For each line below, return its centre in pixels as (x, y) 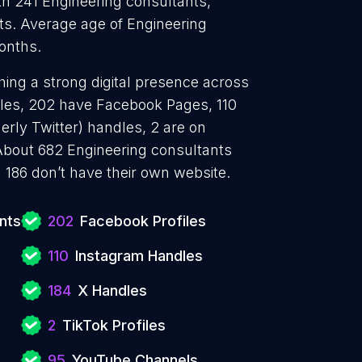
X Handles (112, 290)
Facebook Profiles (143, 221)
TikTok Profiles (114, 325)
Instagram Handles (139, 256)
